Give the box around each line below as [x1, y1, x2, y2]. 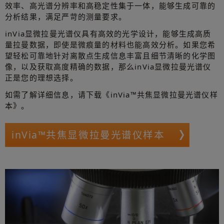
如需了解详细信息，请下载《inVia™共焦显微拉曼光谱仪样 [5, 89, 218, 100]
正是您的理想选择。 [5, 72, 78, 83]
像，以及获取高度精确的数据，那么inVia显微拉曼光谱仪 [5, 61, 211, 72]
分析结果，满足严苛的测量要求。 [5, 11, 126, 22]
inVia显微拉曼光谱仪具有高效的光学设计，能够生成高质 [5, 28, 211, 39]
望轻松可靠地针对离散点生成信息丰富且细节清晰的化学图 [5, 50, 216, 61]
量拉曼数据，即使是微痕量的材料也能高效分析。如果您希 [5, 39, 216, 50]
